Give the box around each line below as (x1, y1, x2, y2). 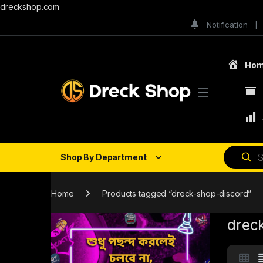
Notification (207, 19, 248, 29)
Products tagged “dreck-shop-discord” (102, 188, 252, 198)
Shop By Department (60, 152, 147, 163)
